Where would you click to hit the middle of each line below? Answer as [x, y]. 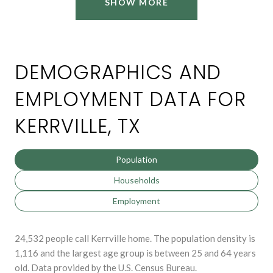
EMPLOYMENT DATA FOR [130, 99]
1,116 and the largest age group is [85, 253]
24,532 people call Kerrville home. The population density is [135, 238]
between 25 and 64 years [205, 253]
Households [136, 180]
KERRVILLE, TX [78, 126]
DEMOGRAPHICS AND [118, 72]
